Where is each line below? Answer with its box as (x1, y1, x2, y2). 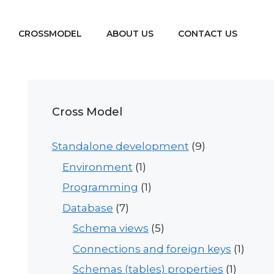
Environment (62, 160, 133, 173)
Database (62, 201, 113, 214)
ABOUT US (106, 28, 154, 39)
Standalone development (51, 140, 189, 152)
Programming (62, 181, 138, 193)
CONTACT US (178, 28, 237, 39)
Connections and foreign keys (72, 242, 231, 255)
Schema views (72, 222, 149, 234)
